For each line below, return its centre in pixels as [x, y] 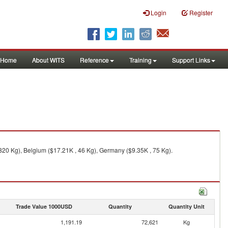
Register [201, 12]
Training [140, 60]
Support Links [191, 60]
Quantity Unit [186, 206]
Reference [94, 60]
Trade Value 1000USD [44, 206]
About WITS [48, 60]
